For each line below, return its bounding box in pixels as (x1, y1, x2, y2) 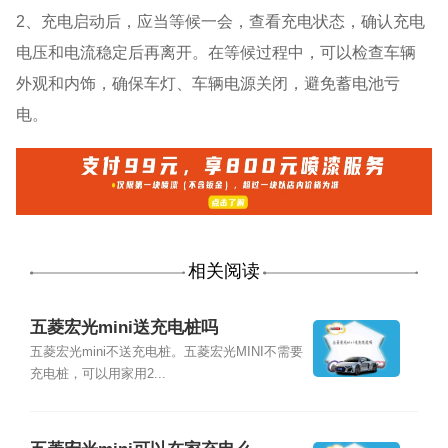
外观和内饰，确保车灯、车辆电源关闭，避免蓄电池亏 (16, 73, 401, 92)
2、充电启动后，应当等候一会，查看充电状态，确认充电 (16, 11, 426, 30)
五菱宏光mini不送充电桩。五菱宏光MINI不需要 (29, 344, 303, 359)
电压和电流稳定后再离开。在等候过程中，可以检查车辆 (16, 42, 417, 61)
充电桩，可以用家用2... (29, 366, 166, 381)
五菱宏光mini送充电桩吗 (29, 317, 218, 337)
